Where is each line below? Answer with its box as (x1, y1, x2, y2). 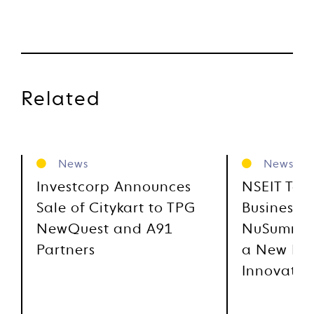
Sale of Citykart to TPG (36, 202, 196, 216)
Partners (36, 244, 95, 258)
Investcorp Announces (36, 181, 191, 195)
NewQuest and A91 (36, 223, 172, 237)
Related (21, 90, 101, 109)
